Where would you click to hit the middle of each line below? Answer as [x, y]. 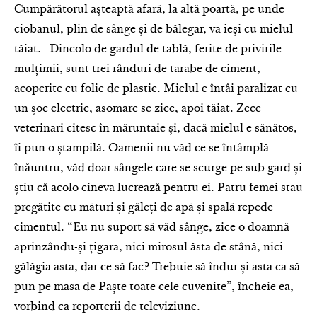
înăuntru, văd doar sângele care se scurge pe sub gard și [158, 168]
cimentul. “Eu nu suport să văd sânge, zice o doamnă [152, 228]
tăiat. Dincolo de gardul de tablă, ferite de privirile [148, 50]
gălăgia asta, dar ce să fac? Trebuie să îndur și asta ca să [157, 267]
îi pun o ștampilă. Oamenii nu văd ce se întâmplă [142, 149]
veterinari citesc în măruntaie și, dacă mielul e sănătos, [156, 129]
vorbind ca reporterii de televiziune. [107, 307]
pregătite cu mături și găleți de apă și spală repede [144, 208]
